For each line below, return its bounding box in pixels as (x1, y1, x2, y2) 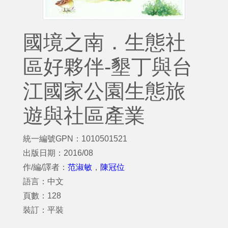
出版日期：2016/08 (23, 149, 93, 157)
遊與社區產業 (23, 104, 145, 127)
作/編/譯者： (23, 163, 68, 172)
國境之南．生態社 (23, 31, 186, 53)
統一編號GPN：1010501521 (23, 134, 127, 143)
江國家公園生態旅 (23, 80, 186, 102)
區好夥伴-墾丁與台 (23, 55, 192, 78)
